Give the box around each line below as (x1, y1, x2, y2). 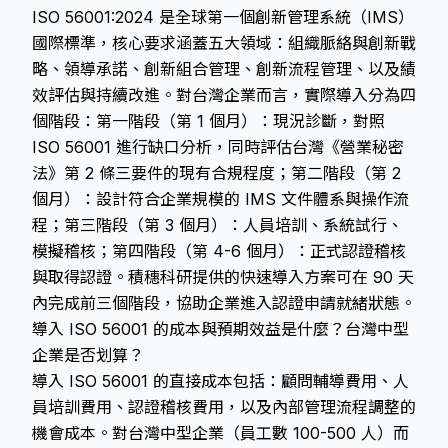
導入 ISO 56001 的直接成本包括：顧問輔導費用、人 (32, 371, 409, 391)
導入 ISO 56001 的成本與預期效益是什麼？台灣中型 (32, 319, 409, 339)
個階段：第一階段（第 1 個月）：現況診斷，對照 (32, 111, 385, 131)
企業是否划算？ (32, 345, 144, 365)
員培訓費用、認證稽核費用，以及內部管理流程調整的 (32, 397, 416, 417)
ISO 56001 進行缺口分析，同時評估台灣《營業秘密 (32, 137, 404, 157)
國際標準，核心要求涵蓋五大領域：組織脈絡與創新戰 (32, 33, 416, 53)
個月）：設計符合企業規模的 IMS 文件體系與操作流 (32, 189, 409, 209)
